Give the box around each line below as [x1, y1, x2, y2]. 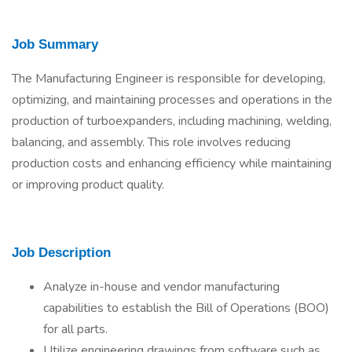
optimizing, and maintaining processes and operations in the [12, 91, 332, 108]
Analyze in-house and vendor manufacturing [43, 278, 280, 295]
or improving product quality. [12, 176, 164, 193]
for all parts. [43, 321, 108, 338]
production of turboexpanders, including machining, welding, [12, 112, 332, 130]
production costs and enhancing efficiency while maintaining [12, 155, 332, 172]
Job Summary [12, 36, 98, 52]
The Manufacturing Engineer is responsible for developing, [12, 70, 325, 87]
